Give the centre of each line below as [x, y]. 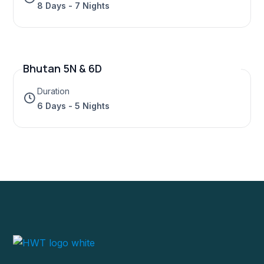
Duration [53, 91]
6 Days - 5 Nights [73, 106]
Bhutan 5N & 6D [62, 69]
